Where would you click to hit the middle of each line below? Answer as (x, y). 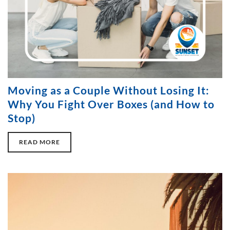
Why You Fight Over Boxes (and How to (111, 104)
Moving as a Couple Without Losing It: (109, 90)
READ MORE (40, 142)
